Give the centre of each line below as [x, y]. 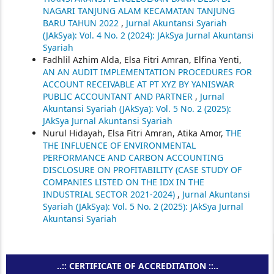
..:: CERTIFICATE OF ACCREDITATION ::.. [137, 265]
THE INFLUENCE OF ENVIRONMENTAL [119, 145]
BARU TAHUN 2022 [82, 23]
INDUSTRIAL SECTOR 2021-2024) [110, 194]
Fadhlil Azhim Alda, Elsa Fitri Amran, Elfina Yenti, [142, 59]
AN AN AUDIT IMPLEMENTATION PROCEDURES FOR [147, 72]
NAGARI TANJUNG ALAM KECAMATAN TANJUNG [139, 10]
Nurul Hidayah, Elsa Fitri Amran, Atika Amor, [134, 133]
